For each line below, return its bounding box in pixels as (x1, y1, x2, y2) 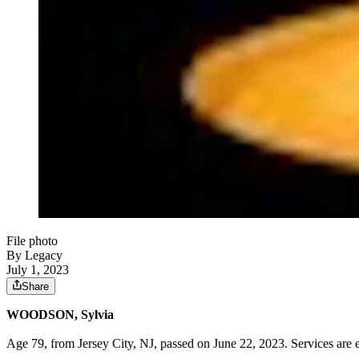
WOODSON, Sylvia (6, 308, 114, 322)
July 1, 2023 (6, 263, 69, 277)
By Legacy (6, 248, 63, 263)
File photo (6, 234, 58, 248)
